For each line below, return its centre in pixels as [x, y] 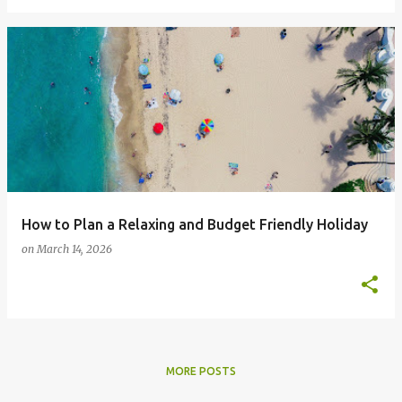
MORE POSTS [201, 371]
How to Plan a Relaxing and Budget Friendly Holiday [195, 224]
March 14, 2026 [74, 249]
